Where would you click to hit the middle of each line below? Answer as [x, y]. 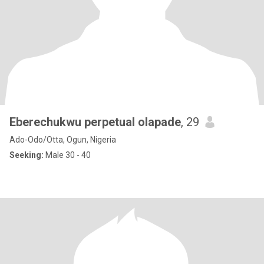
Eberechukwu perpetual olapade [95, 122]
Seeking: [27, 155]
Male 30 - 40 [67, 155]
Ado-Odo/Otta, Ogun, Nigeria [63, 140]
